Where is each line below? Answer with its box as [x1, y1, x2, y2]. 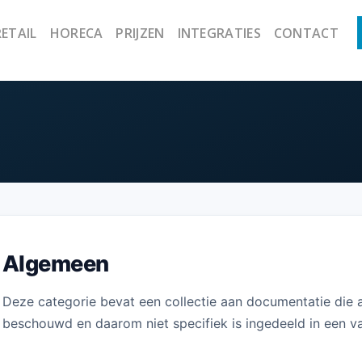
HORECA [49, 24, 103, 42]
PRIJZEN [116, 24, 165, 42]
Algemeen [2, 250, 109, 278]
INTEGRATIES [177, 24, 261, 42]
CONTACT [273, 24, 339, 42]
